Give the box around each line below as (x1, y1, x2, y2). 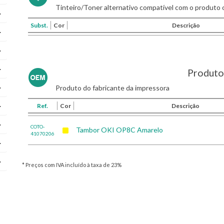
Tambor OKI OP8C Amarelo (76, 125, 163, 134)
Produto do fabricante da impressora (55, 83, 169, 92)
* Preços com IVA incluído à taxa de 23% (22, 161, 121, 168)
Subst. (30, 21, 48, 29)
